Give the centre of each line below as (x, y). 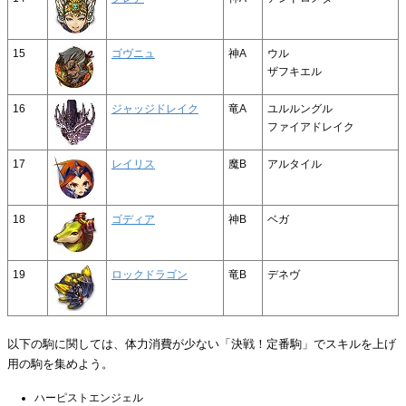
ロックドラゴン (150, 274)
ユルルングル (300, 108)
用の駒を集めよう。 (60, 363)
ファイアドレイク (311, 126)
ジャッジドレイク (155, 108)
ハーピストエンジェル (89, 397)
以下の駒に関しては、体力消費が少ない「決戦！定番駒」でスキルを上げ (202, 343)
